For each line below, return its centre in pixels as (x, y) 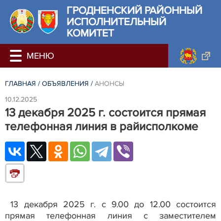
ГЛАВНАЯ (20, 84)
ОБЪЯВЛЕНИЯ (65, 84)
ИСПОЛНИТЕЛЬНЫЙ (116, 22)
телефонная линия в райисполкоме (102, 126)
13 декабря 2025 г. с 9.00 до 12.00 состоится (113, 204)
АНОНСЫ (110, 84)
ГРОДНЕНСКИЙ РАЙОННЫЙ (134, 11)
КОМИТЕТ (90, 33)
